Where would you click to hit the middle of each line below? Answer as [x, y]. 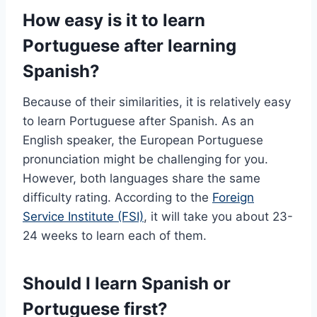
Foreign [233, 198]
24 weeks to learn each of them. [115, 236]
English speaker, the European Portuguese [143, 140]
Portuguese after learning [129, 46]
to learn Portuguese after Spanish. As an [138, 121]
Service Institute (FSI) [83, 217]
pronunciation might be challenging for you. [145, 160]
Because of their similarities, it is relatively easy [157, 102]
